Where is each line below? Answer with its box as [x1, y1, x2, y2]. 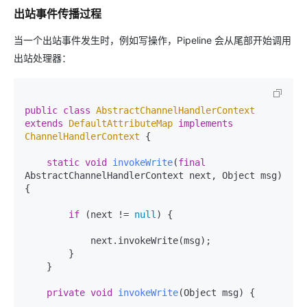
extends [25, 118, 63, 129]
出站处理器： [14, 52, 71, 64]
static [47, 157, 79, 168]
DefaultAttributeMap [69, 118, 173, 129]
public [25, 105, 58, 116]
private [47, 287, 85, 298]
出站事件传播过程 [14, 7, 101, 21]
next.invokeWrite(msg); [25, 235, 90, 246]
